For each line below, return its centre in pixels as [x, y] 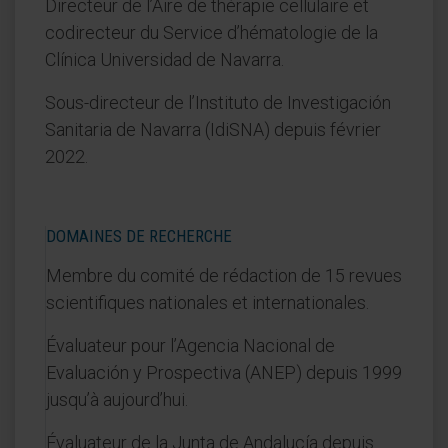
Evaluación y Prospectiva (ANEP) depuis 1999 [224, 372]
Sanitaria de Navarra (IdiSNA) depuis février [213, 129]
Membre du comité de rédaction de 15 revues [224, 275]
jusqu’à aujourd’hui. [117, 399]
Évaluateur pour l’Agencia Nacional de [190, 345]
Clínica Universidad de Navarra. [164, 59]
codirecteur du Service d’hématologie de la [211, 32]
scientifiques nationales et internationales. [207, 302]
